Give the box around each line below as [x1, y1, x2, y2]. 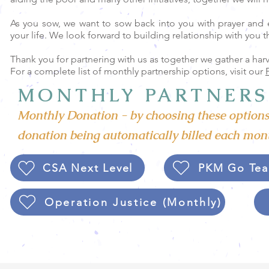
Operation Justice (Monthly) [44, 195, 222, 209]
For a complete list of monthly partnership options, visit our [10, 65, 265, 77]
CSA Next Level [43, 161, 133, 175]
